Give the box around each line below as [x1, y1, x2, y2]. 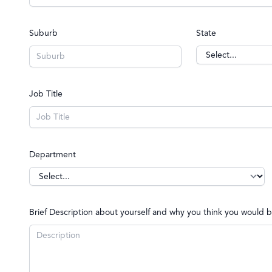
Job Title [29, 89, 63, 99]
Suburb [29, 28, 58, 38]
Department [29, 149, 76, 160]
